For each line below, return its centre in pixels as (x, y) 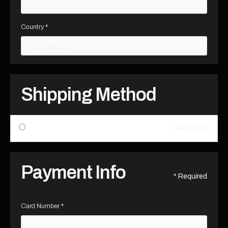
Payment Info (73, 173)
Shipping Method (89, 95)
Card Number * (42, 206)
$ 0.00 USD (192, 128)
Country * (34, 27)
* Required (190, 176)
